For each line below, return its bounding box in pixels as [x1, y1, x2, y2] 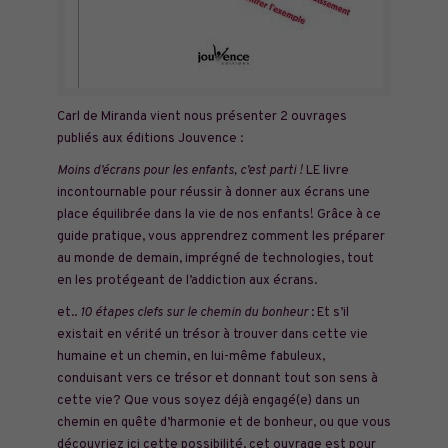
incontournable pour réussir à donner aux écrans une [56, 185, 370, 201]
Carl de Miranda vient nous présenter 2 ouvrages [56, 109, 347, 125]
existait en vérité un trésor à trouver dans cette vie [56, 327, 368, 343]
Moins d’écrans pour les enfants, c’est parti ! [56, 163, 303, 179]
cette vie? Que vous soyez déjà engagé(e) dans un [56, 393, 360, 409]
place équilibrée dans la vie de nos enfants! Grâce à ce [56, 207, 381, 223]
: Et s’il [307, 305, 349, 321]
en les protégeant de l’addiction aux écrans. [56, 273, 317, 289]
